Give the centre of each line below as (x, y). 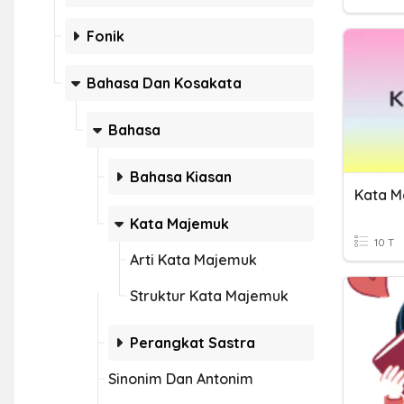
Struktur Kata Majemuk (209, 296)
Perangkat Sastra (193, 343)
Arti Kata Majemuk (193, 260)
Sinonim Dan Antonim (181, 379)
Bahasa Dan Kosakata (164, 83)
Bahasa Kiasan (181, 177)
